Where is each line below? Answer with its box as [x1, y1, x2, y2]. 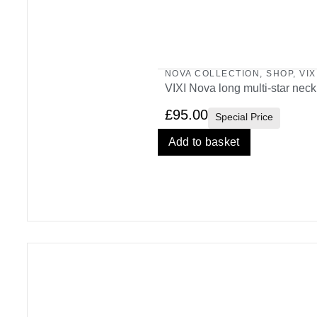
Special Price [214, 110, 273, 122]
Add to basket [168, 135, 240, 148]
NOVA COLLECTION [164, 68, 260, 79]
